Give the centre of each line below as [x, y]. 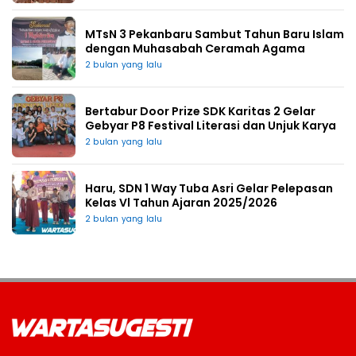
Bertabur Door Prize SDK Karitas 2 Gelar [200, 112]
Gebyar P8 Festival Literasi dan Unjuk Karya [211, 126]
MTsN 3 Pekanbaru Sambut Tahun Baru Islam [215, 35]
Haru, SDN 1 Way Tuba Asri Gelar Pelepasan [209, 189]
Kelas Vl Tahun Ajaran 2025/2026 [181, 203]
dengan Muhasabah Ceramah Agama [195, 49]
